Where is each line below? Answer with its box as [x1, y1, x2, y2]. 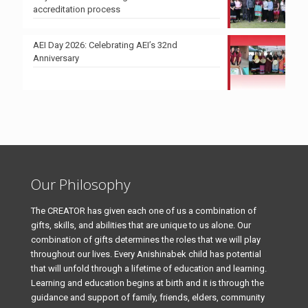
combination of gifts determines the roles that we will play [31, 234, 261, 245]
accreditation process [33, 3, 120, 14]
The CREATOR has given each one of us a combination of [31, 205, 256, 216]
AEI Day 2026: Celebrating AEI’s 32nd [33, 39, 177, 50]
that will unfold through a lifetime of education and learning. [31, 263, 267, 274]
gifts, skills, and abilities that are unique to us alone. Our [31, 219, 251, 230]
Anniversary [33, 52, 79, 63]
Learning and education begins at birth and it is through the [31, 277, 264, 288]
